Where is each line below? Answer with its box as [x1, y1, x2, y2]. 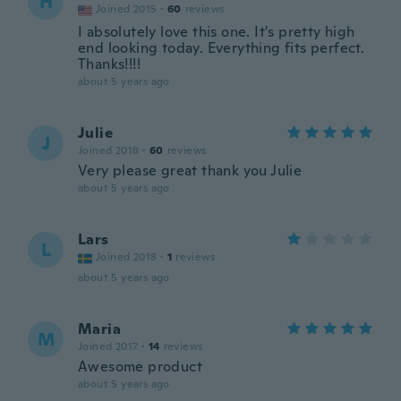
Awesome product [78, 357, 202, 376]
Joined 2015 [96, 2, 158, 16]
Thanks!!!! [78, 55, 141, 73]
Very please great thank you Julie [78, 161, 303, 180]
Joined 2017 [78, 339, 139, 354]
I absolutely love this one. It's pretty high [78, 22, 355, 41]
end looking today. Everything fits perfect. [78, 38, 365, 57]
